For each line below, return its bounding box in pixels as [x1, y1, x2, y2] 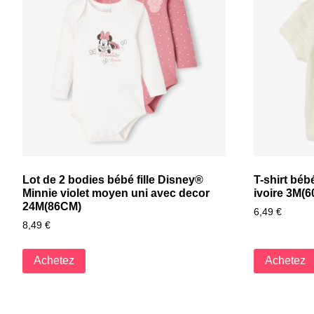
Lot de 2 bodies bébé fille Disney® [22, 173, 203, 186]
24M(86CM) [22, 200, 81, 212]
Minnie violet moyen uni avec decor [22, 186, 210, 199]
